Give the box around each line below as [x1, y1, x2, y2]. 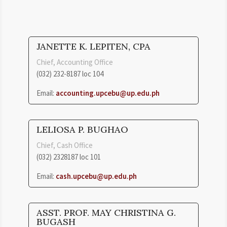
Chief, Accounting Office [36, 57, 113, 67]
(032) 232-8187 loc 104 [36, 68, 103, 79]
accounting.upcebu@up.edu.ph [56, 88, 160, 98]
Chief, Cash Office [36, 140, 93, 150]
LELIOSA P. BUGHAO [36, 123, 128, 135]
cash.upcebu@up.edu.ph [56, 171, 137, 181]
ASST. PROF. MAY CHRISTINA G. [36, 206, 176, 218]
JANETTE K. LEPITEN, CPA [36, 40, 150, 52]
